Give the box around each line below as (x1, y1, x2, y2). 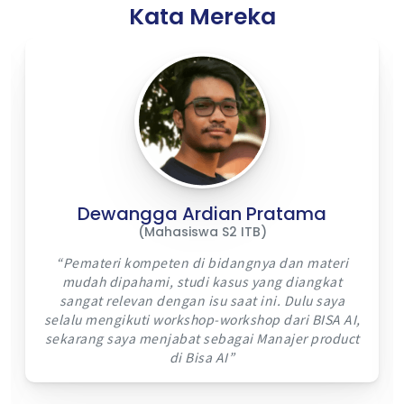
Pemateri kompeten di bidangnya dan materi (62, 253, 348, 272)
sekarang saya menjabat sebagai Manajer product (44, 329, 360, 348)
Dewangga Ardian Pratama (78, 201, 326, 227)
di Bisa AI (169, 348, 228, 367)
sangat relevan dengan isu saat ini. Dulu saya (59, 291, 345, 310)
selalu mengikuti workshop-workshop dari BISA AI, (43, 310, 361, 329)
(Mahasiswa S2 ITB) (137, 223, 267, 242)
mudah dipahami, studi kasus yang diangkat (61, 272, 343, 291)
